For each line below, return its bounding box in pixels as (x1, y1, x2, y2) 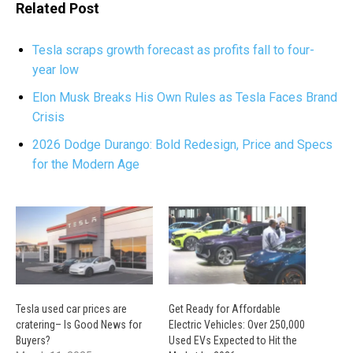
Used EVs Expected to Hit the (169, 334, 297, 347)
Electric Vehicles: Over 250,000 (169, 318, 305, 332)
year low (32, 62, 79, 77)
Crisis (32, 110, 65, 124)
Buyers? (16, 334, 50, 347)
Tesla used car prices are (16, 303, 127, 316)
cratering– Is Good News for (16, 318, 142, 332)
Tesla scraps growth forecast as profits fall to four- (32, 43, 314, 58)
